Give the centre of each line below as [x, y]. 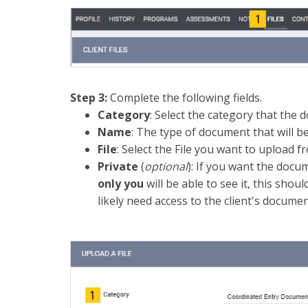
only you [121, 183]
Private [119, 166]
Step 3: [89, 97]
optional [166, 166]
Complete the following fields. [185, 97]
